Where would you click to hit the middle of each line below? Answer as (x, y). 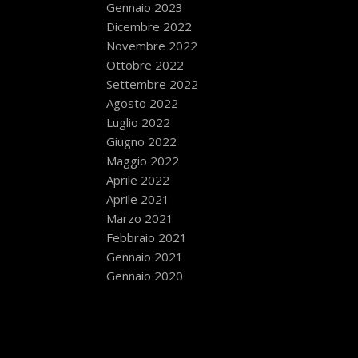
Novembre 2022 (151, 46)
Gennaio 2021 (144, 257)
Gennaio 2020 (144, 276)
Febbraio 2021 (146, 238)
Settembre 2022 (152, 84)
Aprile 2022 (137, 180)
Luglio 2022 (138, 123)
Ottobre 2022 (145, 65)
